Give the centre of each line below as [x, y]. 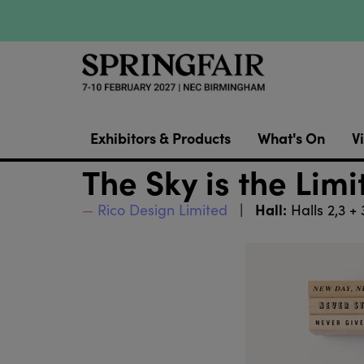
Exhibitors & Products [160, 138]
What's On [291, 138]
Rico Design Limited [162, 210]
